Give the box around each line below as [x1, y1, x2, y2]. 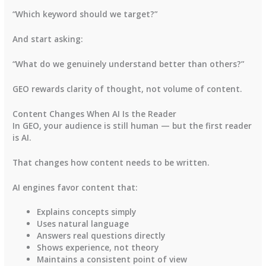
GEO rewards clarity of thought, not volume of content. [12, 83, 243, 94]
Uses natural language [37, 218, 129, 230]
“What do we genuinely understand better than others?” [12, 58, 245, 70]
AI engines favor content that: [12, 181, 138, 193]
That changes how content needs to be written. [12, 156, 210, 168]
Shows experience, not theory [37, 242, 159, 254]
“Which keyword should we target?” [12, 8, 158, 20]
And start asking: [12, 33, 84, 45]
